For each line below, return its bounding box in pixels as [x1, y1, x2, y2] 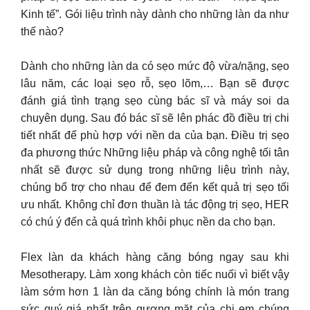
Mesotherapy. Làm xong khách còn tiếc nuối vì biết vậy [21, 268, 289, 280]
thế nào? [21, 25, 64, 37]
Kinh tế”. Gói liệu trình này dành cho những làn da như [21, 8, 289, 20]
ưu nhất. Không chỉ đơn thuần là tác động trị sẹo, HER [21, 199, 289, 210]
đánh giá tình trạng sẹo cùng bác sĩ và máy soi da [21, 95, 289, 107]
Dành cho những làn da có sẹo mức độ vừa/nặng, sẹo [21, 60, 289, 72]
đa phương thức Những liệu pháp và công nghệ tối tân [21, 147, 289, 158]
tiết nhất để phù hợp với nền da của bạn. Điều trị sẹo [21, 129, 289, 141]
